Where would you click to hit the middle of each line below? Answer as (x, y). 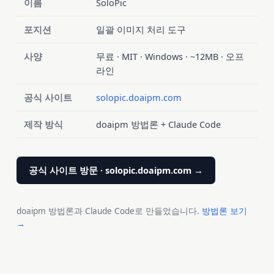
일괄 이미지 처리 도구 (141, 29)
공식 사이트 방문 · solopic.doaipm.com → (116, 170)
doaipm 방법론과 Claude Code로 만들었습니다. (109, 211)
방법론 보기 (224, 211)
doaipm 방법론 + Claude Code (158, 124)
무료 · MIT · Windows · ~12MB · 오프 (170, 56)
